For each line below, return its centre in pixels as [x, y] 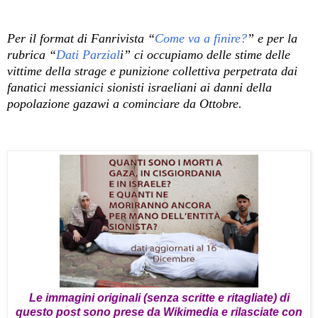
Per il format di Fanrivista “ [81, 38]
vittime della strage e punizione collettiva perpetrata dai [152, 71]
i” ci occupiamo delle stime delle [205, 54]
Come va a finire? [201, 38]
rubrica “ [32, 54]
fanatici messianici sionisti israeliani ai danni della [139, 87]
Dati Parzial [88, 54]
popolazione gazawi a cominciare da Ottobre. [125, 103]
